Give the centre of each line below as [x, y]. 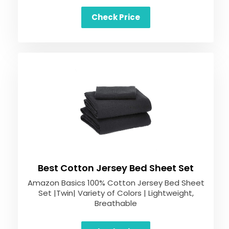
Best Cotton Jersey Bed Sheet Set [116, 168]
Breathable [116, 203]
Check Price [116, 17]
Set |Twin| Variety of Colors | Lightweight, [116, 193]
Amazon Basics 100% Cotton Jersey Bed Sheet [116, 183]
